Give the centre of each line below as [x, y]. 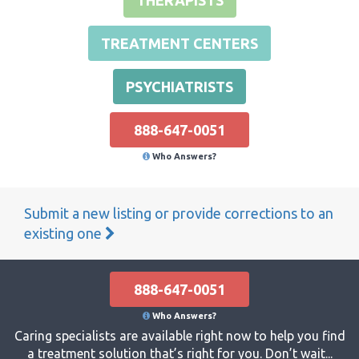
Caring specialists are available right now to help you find [179, 335]
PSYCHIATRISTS [179, 86]
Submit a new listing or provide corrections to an [179, 213]
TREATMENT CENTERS [179, 43]
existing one [65, 233]
